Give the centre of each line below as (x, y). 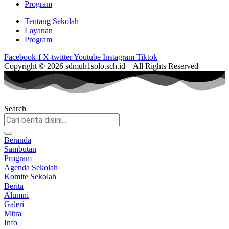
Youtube (87, 57)
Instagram (119, 57)
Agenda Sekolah (31, 168)
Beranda (18, 140)
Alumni (16, 195)
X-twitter (58, 57)
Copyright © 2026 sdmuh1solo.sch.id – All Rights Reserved (101, 66)
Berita (14, 186)
